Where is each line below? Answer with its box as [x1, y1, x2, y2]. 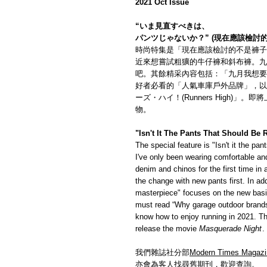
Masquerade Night [199, 224, 262, 234]
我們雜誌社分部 [135, 248, 190, 257]
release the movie [135, 224, 199, 234]
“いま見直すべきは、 [135, 21, 209, 31]
